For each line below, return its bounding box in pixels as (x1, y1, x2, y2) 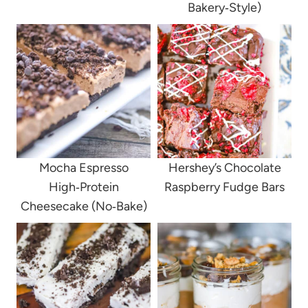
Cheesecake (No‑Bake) (20, 199, 147, 214)
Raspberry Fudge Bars (164, 179, 285, 195)
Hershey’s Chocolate (168, 160, 281, 176)
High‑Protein (48, 179, 119, 195)
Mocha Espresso (38, 160, 129, 176)
